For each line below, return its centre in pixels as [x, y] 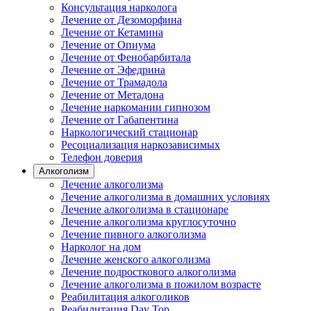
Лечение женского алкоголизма [136, 259]
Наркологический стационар [129, 132]
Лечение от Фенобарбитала [126, 57]
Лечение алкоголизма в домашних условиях [166, 197]
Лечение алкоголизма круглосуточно [149, 222]
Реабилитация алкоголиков [125, 297]
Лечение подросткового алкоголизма [149, 272]
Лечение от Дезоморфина [121, 20]
